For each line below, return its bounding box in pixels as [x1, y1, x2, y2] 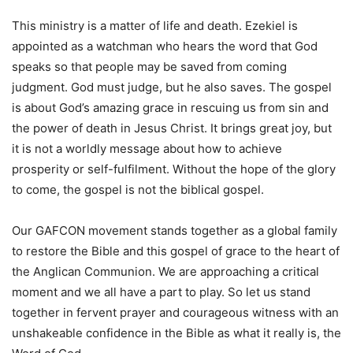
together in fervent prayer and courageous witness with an [12, 305, 339, 321]
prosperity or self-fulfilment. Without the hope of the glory [12, 162, 336, 177]
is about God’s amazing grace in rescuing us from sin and [12, 100, 329, 116]
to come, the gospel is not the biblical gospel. [12, 182, 264, 198]
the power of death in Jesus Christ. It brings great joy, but [12, 121, 332, 136]
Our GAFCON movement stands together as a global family [12, 223, 337, 239]
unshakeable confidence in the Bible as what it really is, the [12, 325, 341, 341]
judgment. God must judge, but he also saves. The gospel [12, 80, 332, 95]
